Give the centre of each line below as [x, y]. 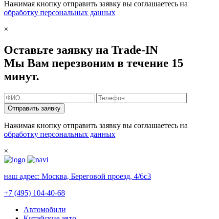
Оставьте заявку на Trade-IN [81, 50]
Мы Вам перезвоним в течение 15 [94, 63]
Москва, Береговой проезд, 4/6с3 [96, 176]
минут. [22, 77]
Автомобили [45, 209]
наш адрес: [23, 176]
